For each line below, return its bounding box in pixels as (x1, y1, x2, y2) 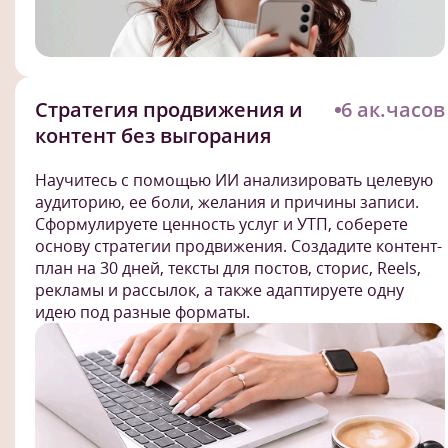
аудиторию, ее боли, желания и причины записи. (35, 191, 419, 214)
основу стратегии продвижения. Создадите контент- (35, 235, 442, 258)
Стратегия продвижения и (35, 96, 303, 124)
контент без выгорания (35, 122, 271, 150)
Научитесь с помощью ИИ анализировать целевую (35, 169, 433, 192)
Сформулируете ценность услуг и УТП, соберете (35, 213, 408, 236)
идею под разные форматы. (35, 301, 250, 324)
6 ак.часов (341, 96, 445, 124)
